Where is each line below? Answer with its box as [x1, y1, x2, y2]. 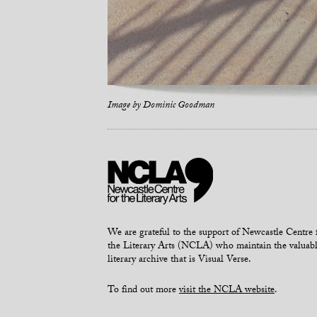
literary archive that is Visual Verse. [108, 252, 251, 270]
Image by [108, 97, 143, 115]
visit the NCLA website [179, 282, 275, 300]
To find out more [108, 282, 179, 300]
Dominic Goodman [143, 97, 214, 115]
